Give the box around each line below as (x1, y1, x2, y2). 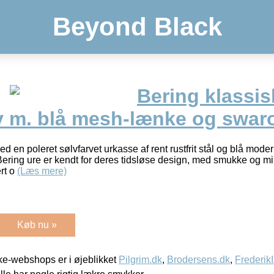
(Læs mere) (17, 165, 67, 176)
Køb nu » (17, 219, 57, 230)
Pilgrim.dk (119, 254, 162, 265)
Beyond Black (52, 12, 222, 41)
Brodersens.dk (167, 254, 230, 265)
